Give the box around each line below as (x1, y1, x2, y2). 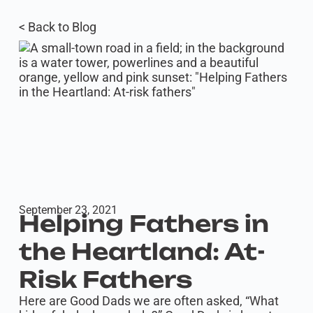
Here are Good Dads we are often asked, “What (18, 293, 279, 308)
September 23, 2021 (18, 203, 117, 217)
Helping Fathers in (18, 210, 269, 238)
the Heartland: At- (18, 238, 265, 265)
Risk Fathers (18, 265, 192, 293)
